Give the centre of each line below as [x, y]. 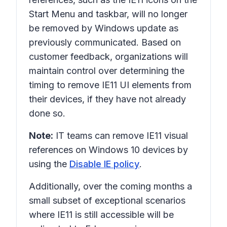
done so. [47, 113]
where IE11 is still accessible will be [101, 215]
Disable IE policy [104, 164]
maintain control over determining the [107, 71]
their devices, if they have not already [107, 99]
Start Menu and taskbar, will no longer [108, 14]
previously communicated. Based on [105, 42]
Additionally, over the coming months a [110, 186]
